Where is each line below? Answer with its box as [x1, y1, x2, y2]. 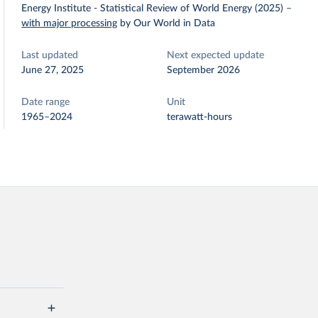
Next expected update [167, 50, 265, 60]
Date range [21, 97, 70, 107]
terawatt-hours [167, 112, 233, 122]
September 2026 [167, 65, 241, 75]
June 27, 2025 [21, 65, 84, 75]
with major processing [21, 18, 118, 28]
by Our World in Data [120, 18, 216, 28]
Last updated [21, 50, 79, 60]
